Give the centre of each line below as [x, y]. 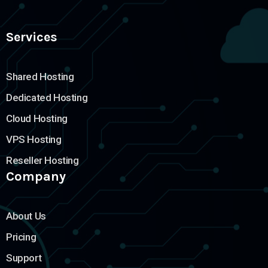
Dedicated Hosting [47, 98]
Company [36, 176]
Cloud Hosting [37, 118]
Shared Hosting [40, 77]
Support [24, 258]
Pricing [21, 237]
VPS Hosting [34, 139]
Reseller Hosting [42, 160]
